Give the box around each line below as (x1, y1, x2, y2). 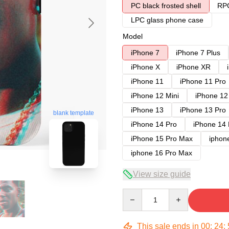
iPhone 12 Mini (131, 91, 179, 100)
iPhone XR (176, 63, 211, 71)
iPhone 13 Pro (180, 106, 226, 114)
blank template (53, 109, 94, 117)
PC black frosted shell (131, 2, 201, 10)
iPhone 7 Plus (176, 49, 220, 57)
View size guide (133, 170, 191, 178)
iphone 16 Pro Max (131, 149, 192, 157)
